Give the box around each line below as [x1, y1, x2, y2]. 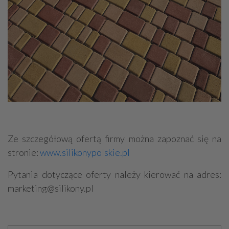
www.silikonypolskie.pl [40, 146, 130, 158]
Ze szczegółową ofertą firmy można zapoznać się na [8, 132, 221, 144]
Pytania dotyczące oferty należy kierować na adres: [8, 168, 221, 180]
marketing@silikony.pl [8, 182, 94, 194]
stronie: [8, 146, 40, 158]
